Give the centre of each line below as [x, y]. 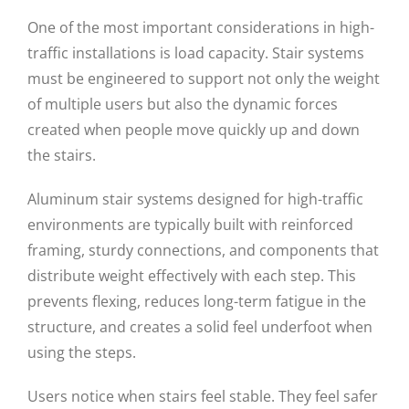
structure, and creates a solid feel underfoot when [200, 327]
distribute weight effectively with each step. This [192, 276]
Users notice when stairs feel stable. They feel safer [203, 396]
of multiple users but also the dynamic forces [183, 104]
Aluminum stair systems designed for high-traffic [195, 199]
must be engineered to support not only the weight [204, 79]
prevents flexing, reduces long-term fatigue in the [197, 301]
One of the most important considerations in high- [201, 27]
